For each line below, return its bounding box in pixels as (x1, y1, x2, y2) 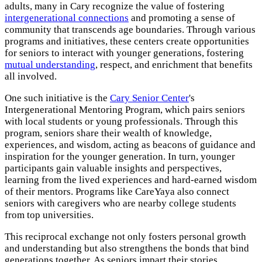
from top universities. (5, 209, 94, 221)
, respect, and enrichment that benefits (95, 59, 253, 71)
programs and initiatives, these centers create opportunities (5, 36, 249, 47)
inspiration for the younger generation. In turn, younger (5, 151, 235, 163)
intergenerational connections (5, 12, 129, 24)
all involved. (5, 71, 57, 82)
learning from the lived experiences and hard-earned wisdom (5, 174, 257, 186)
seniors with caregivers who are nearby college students (5, 198, 236, 209)
